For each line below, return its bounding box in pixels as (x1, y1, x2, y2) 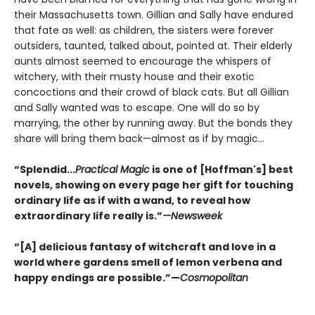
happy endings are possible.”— (14, 271, 180, 285)
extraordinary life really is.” (14, 209, 162, 224)
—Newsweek (162, 209, 222, 224)
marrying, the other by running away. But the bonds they (14, 116, 292, 131)
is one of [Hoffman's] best (150, 162, 293, 177)
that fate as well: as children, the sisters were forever (14, 23, 274, 38)
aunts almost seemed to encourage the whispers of (14, 54, 271, 69)
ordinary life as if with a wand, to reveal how (14, 193, 250, 208)
